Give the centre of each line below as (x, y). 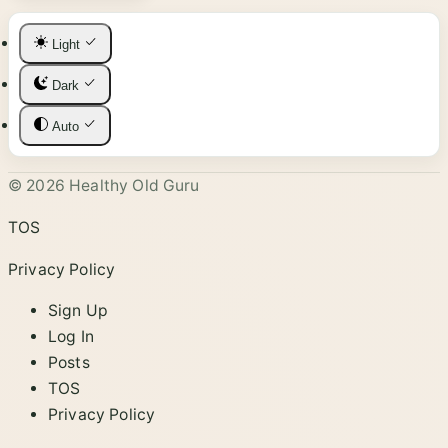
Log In (71, 337)
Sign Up (78, 311)
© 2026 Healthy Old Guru (104, 186)
